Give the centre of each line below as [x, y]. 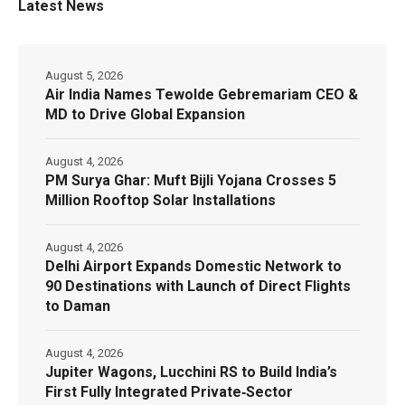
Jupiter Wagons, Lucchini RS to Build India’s [191, 372]
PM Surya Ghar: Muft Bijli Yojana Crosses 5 [191, 181]
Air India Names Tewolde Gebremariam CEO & [202, 95]
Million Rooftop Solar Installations [160, 201]
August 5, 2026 [84, 76]
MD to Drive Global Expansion [145, 115]
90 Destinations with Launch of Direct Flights [198, 287]
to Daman [78, 306]
